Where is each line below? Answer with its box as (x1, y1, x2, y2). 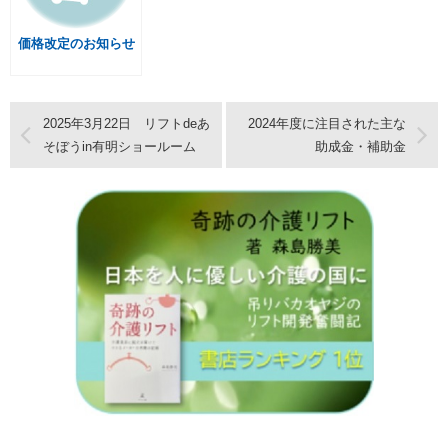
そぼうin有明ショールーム (42, 139, 196, 155)
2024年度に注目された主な (247, 116, 406, 132)
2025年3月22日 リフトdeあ (42, 116, 210, 132)
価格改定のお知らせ (18, 36, 135, 52)
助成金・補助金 (314, 139, 406, 155)
